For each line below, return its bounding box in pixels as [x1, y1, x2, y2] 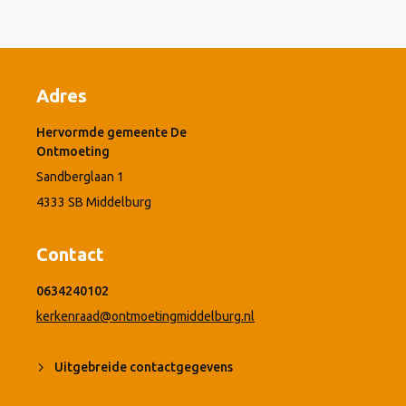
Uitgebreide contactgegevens [54, 359, 233, 374]
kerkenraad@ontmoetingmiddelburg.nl [36, 308, 255, 324]
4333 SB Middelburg [36, 194, 151, 209]
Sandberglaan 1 [36, 169, 124, 184]
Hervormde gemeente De [36, 124, 187, 140]
